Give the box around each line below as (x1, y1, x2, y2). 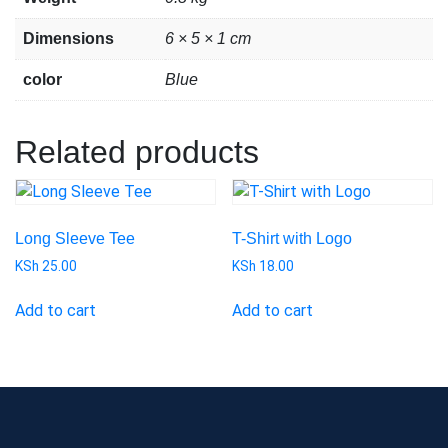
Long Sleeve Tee (15, 229, 135, 247)
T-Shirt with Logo (232, 229, 353, 247)
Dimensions (23, 29, 114, 47)
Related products (15, 133, 259, 170)
